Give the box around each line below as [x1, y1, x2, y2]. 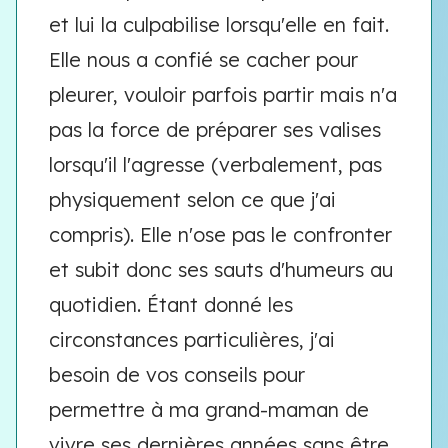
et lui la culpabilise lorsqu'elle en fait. [49, 12, 389, 37]
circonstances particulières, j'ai [49, 327, 335, 352]
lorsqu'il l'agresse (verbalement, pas [49, 152, 382, 177]
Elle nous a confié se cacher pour [49, 47, 358, 72]
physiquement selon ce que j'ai [49, 187, 336, 212]
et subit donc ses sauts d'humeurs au [49, 257, 393, 282]
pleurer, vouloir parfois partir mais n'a [49, 82, 397, 107]
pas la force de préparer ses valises [49, 117, 381, 142]
